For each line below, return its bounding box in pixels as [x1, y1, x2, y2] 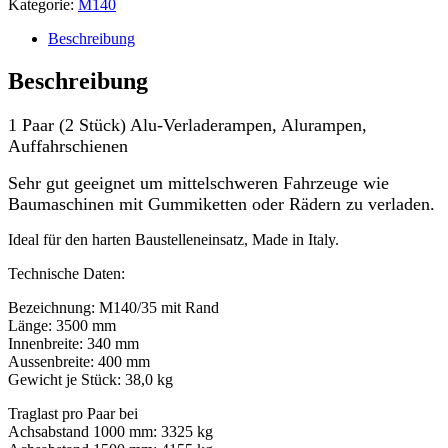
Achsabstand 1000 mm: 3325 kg [8, 422, 213, 440]
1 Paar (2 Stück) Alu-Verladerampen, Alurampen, [8, 114, 367, 135]
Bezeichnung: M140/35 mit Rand [8, 298, 219, 316]
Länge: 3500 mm [8, 316, 116, 334]
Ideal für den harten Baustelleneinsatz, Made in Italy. [8, 230, 339, 248]
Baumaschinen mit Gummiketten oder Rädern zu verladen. [8, 193, 435, 214]
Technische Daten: [8, 264, 125, 282]
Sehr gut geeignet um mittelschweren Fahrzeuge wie [8, 172, 389, 193]
